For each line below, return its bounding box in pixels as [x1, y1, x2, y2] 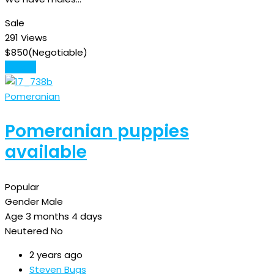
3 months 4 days [26, 209, 102, 223]
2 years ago [29, 248, 83, 261]
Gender [5, 194, 39, 208]
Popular [5, 180, 39, 193]
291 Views [5, 31, 47, 44]
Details [5, 60, 36, 73]
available [5, 139, 87, 164]
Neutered [5, 224, 48, 237]
